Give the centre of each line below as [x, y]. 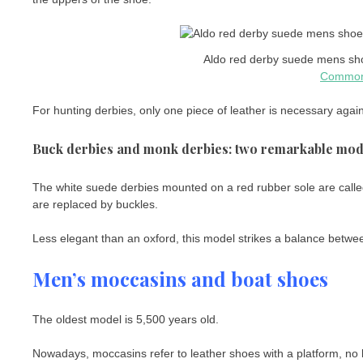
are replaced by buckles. [95, 204]
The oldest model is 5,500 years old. [126, 319]
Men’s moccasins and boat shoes [180, 278]
